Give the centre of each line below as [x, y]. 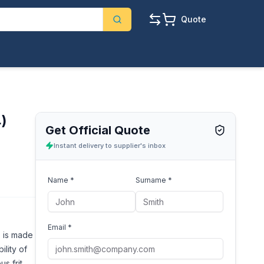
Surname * [154, 180]
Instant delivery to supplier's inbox [110, 146]
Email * [60, 227]
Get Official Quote [98, 130]
